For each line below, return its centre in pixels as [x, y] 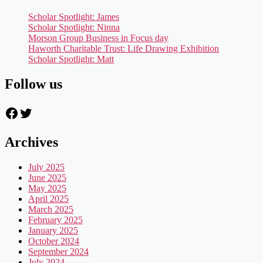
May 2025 [47, 188]
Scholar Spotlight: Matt [71, 59]
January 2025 [53, 230]
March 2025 [51, 209]
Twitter [39, 112]
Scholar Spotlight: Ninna [74, 28]
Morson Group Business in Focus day [98, 38]
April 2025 [48, 198]
